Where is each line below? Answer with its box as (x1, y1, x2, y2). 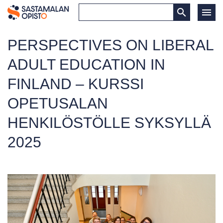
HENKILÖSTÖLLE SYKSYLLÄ (7, 114, 211, 131)
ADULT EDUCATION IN (7, 56, 165, 73)
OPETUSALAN (7, 95, 108, 111)
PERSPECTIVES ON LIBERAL (7, 37, 214, 53)
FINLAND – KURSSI (7, 76, 144, 92)
